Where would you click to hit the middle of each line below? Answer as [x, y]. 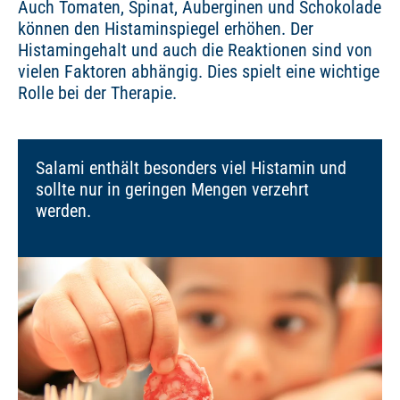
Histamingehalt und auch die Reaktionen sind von [195, 50]
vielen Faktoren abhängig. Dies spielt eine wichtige [199, 72]
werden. [63, 211]
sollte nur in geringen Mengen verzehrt [172, 190]
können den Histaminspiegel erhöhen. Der [166, 29]
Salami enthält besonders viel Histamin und [191, 168]
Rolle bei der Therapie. [97, 93]
